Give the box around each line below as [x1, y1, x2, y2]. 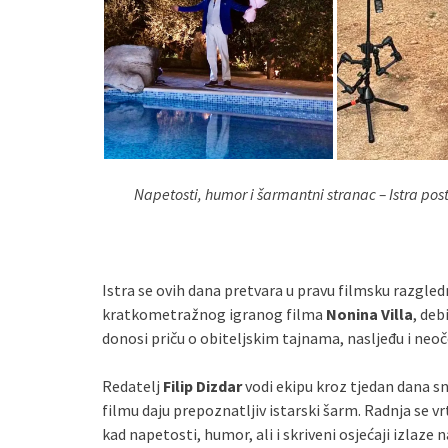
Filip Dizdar [163, 376, 242, 396]
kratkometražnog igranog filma [102, 304, 326, 324]
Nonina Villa [326, 304, 413, 324]
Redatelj [102, 376, 163, 396]
